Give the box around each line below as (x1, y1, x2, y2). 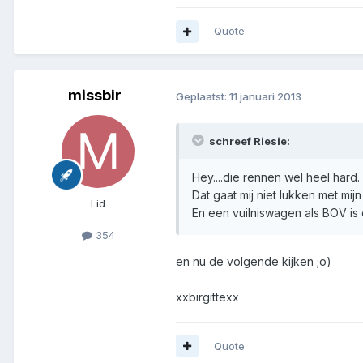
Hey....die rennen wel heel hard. (192, 169, 360, 184)
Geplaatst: (176, 89, 229, 103)
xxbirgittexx (176, 289, 239, 304)
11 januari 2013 (229, 89, 301, 103)
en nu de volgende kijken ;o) (176, 254, 331, 268)
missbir (68, 87, 122, 105)
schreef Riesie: (207, 134, 290, 147)
